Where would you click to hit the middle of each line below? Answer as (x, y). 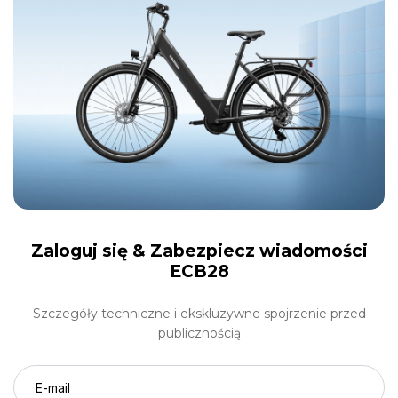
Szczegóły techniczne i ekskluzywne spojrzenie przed (199, 314)
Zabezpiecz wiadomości (259, 251)
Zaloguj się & (90, 251)
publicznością (199, 334)
